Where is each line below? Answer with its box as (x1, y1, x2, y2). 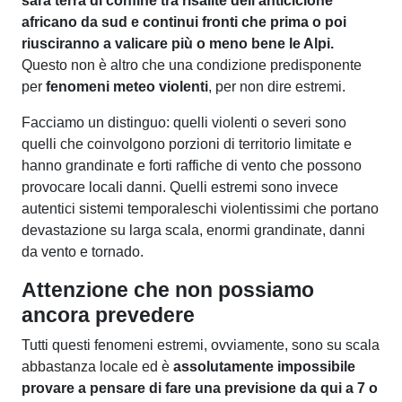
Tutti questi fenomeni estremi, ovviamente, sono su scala (22, 336, 380, 353)
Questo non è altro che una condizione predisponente (22, 57, 362, 73)
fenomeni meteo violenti (46, 78, 208, 94)
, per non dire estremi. (208, 78, 349, 94)
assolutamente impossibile (170, 358, 355, 374)
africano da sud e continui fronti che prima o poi (22, 13, 346, 30)
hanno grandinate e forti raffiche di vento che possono (22, 157, 362, 173)
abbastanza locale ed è (22, 358, 170, 374)
